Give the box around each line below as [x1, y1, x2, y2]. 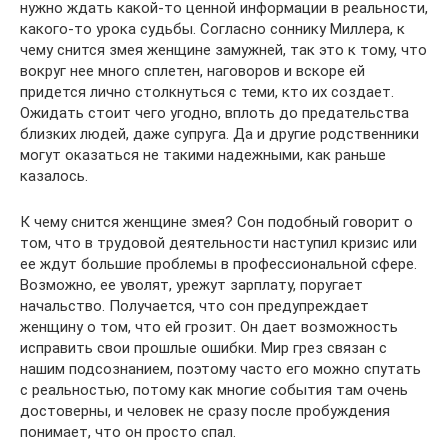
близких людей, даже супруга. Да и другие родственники [20, 125, 419, 144]
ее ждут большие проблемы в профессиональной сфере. [20, 255, 417, 274]
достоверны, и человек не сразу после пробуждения [20, 402, 390, 421]
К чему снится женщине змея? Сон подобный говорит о [20, 213, 413, 232]
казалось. [20, 167, 88, 186]
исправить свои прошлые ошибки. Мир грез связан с [20, 339, 387, 358]
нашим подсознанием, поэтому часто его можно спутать [20, 360, 421, 379]
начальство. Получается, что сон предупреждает [20, 297, 369, 316]
